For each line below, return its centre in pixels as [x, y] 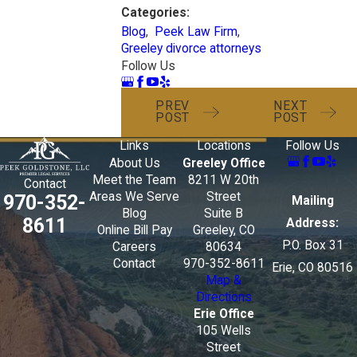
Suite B [224, 213]
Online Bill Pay [134, 230]
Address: [312, 224]
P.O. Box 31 [312, 246]
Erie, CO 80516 [312, 268]
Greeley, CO [224, 230]
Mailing [312, 201]
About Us [134, 163]
